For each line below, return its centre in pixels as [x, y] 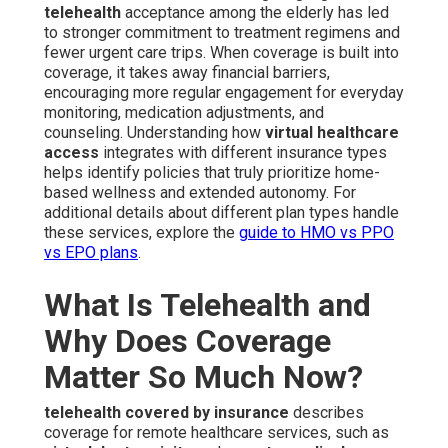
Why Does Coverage [187, 341]
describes [326, 413]
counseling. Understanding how [154, 133]
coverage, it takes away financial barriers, [187, 73]
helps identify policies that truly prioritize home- [212, 173]
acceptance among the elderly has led [255, 13]
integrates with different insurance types [243, 153]
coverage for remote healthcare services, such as [216, 433]
